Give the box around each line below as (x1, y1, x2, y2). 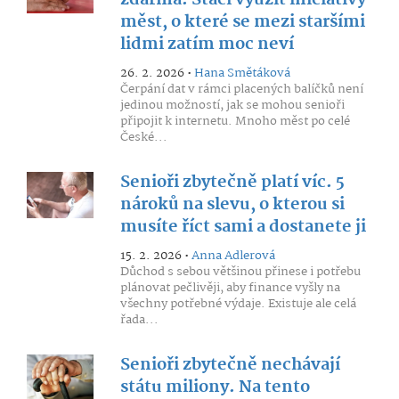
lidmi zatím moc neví (119, 31, 294, 58)
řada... (119, 310, 159, 330)
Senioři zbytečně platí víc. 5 (119, 169, 345, 196)
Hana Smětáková (193, 63, 290, 83)
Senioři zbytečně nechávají (119, 352, 340, 379)
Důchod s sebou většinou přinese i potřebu (119, 262, 361, 281)
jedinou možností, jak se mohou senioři (119, 95, 345, 115)
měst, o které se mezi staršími (119, 9, 365, 36)
